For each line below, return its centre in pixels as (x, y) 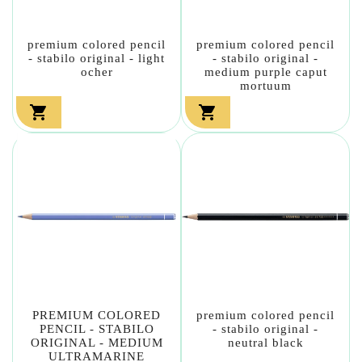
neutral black (265, 342)
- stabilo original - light (97, 58)
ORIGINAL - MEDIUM (97, 342)
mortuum (265, 85)
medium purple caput (265, 72)
